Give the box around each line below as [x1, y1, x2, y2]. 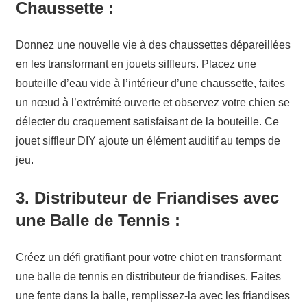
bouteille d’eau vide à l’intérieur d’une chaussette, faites [15, 77, 285, 90]
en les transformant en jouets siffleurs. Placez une [15, 58, 256, 71]
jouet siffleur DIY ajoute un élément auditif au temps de [15, 135, 280, 147]
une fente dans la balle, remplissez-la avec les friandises [15, 290, 290, 302]
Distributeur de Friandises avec [34, 188, 279, 208]
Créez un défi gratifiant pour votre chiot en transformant [15, 251, 281, 264]
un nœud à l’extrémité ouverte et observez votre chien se [15, 97, 290, 109]
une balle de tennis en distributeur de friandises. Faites [15, 271, 281, 283]
